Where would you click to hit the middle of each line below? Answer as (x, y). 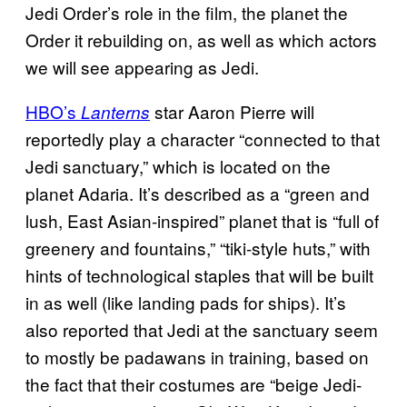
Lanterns (115, 111)
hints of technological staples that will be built (199, 274)
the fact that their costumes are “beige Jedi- (194, 383)
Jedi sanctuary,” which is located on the (178, 165)
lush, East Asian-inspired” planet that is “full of (202, 220)
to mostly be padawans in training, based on (197, 356)
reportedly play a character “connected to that (203, 138)
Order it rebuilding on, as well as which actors (201, 39)
